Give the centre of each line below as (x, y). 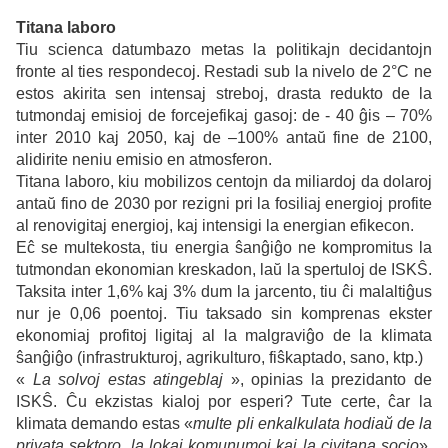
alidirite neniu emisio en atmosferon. (144, 160)
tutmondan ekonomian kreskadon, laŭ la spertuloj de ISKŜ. (224, 270)
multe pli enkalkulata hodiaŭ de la (312, 424)
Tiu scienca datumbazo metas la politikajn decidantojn (224, 50)
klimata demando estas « (105, 424)
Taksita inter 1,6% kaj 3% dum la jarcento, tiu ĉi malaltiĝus (224, 292)
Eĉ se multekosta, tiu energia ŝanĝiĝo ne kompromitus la (224, 248)
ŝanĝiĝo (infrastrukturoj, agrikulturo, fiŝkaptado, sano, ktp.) (219, 358)
